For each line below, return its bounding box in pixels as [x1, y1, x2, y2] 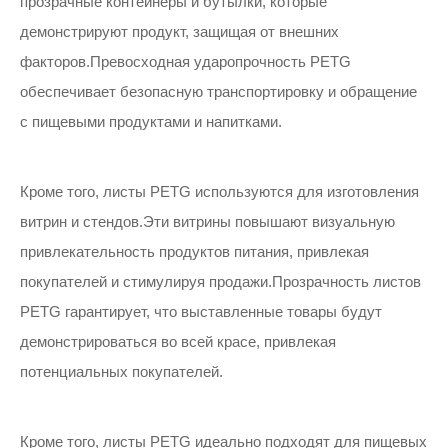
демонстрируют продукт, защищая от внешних [20, 23, 339, 40]
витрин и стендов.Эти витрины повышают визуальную [20, 213, 395, 230]
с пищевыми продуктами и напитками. [20, 113, 282, 130]
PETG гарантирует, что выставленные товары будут [20, 303, 382, 320]
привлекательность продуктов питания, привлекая [20, 243, 369, 260]
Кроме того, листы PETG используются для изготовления [20, 183, 419, 200]
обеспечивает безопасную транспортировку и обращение [20, 83, 417, 100]
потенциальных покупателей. [20, 363, 223, 380]
